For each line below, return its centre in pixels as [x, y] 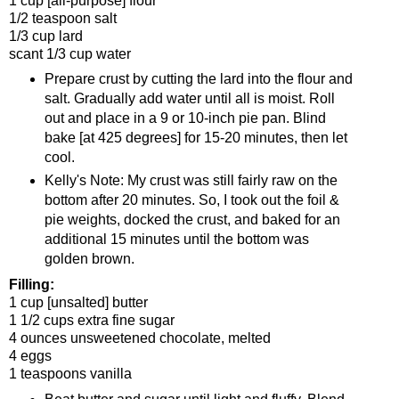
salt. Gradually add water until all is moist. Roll [189, 99]
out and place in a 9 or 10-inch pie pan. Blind [185, 118]
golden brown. [89, 259]
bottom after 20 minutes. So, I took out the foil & [191, 200]
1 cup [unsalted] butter [78, 303]
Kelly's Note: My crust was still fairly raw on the [191, 181]
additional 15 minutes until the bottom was [176, 240]
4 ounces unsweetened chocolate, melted [140, 338]
